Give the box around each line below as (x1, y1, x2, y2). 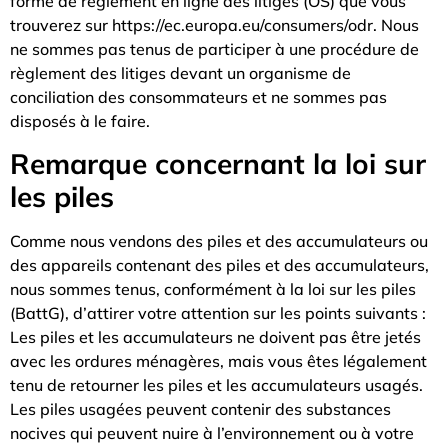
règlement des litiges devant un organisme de (10, 63, 351, 84)
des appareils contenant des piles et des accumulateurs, (10, 255, 429, 276)
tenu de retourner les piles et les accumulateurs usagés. (10, 375, 423, 396)
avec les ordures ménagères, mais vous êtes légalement (10, 351, 427, 372)
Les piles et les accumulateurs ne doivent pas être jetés (10, 327, 421, 348)
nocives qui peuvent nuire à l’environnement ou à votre (10, 423, 414, 444)
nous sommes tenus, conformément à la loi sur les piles (10, 279, 416, 300)
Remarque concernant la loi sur (10, 146, 426, 182)
